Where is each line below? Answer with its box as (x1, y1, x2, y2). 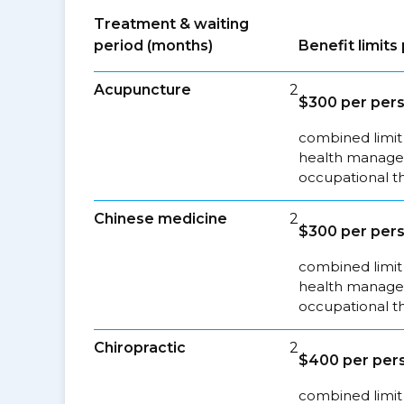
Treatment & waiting (94, 15, 249, 32)
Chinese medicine (94, 210, 227, 227)
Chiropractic (94, 339, 186, 356)
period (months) (94, 37, 213, 54)
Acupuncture (94, 81, 191, 98)
